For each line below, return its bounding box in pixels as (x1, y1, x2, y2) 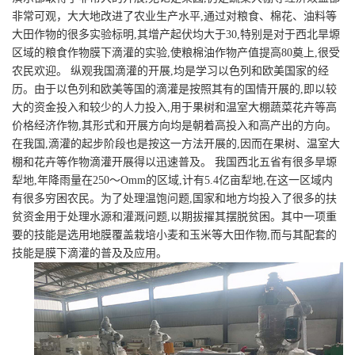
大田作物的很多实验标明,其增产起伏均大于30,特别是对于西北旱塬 (12, 29, 340, 41)
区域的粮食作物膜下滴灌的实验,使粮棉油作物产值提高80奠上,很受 (12, 47, 340, 59)
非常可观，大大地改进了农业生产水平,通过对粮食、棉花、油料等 (12, 10, 337, 23)
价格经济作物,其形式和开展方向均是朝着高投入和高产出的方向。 (12, 120, 337, 132)
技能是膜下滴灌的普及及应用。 (12, 247, 167, 260)
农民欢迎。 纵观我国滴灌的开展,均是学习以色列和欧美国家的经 (12, 65, 329, 78)
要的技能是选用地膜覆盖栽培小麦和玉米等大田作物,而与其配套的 (12, 229, 337, 242)
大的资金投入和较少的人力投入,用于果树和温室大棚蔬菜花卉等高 (12, 101, 337, 114)
